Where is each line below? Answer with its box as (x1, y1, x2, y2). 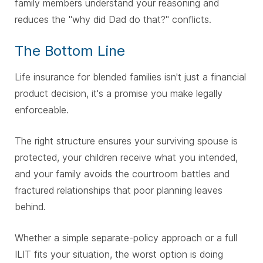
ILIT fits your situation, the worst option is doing (15, 248, 223, 261)
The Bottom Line (15, 42, 125, 60)
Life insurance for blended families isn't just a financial (15, 71, 246, 83)
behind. (15, 201, 46, 213)
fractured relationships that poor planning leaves (15, 184, 222, 197)
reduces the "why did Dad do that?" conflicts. (15, 14, 211, 26)
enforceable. (15, 104, 69, 116)
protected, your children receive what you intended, (15, 151, 238, 164)
